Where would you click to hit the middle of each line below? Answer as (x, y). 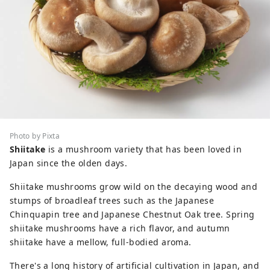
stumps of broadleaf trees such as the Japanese (112, 200)
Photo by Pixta (35, 136)
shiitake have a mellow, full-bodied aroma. (101, 242)
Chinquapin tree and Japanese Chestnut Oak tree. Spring (132, 214)
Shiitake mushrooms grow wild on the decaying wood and (134, 186)
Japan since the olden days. (69, 163)
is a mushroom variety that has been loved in (144, 149)
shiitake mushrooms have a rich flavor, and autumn (120, 228)
